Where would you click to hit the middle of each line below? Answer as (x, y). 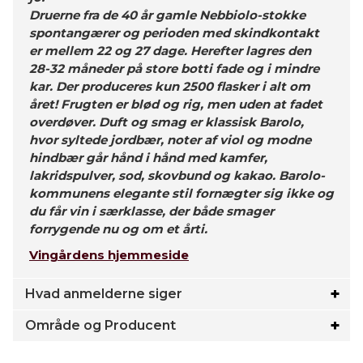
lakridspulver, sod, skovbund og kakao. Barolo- (177, 175)
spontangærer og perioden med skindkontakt (174, 33)
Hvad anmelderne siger (104, 294)
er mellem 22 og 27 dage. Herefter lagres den (170, 51)
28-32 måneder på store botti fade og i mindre (174, 68)
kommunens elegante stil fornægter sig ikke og (181, 193)
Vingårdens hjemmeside (109, 255)
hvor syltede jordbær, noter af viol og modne (170, 140)
